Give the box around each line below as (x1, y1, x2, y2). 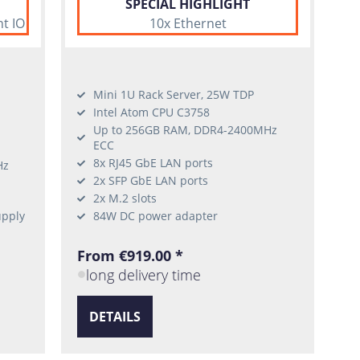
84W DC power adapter (93, 208, 219, 224)
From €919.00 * (77, 246, 184, 266)
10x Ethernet (149, 14, 227, 33)
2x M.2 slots (93, 190, 157, 207)
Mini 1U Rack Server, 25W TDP (93, 87, 255, 103)
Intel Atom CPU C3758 (93, 104, 211, 121)
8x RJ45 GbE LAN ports (93, 155, 214, 171)
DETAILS (89, 307, 141, 325)
